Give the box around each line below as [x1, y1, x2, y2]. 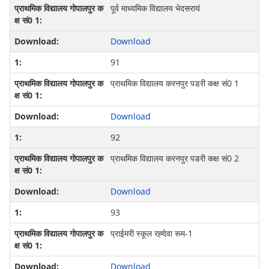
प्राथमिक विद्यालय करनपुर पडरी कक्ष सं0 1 [110, 77, 239, 89]
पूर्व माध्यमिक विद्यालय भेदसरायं [110, 2, 200, 14]
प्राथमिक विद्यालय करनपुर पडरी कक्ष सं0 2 [110, 153, 239, 165]
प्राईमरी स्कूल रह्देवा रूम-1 [110, 228, 193, 240]
